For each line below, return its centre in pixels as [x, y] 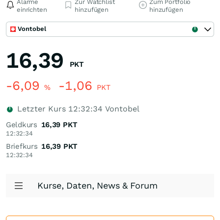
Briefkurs [22, 146]
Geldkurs [22, 125]
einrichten [32, 10]
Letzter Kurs [41, 109]
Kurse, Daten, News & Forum [97, 185]
